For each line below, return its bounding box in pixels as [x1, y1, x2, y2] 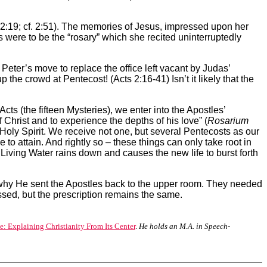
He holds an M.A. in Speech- [139, 221, 230, 231]
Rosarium [207, 115, 249, 126]
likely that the [196, 73, 254, 84]
